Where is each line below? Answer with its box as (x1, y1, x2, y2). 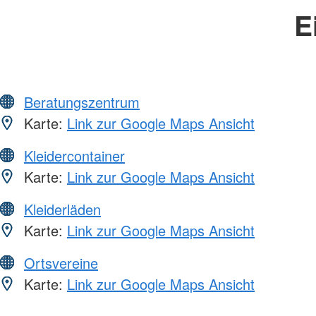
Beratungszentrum (24, 91, 140, 112)
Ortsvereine (24, 252, 98, 273)
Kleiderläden (24, 198, 101, 219)
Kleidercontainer (24, 145, 125, 166)
